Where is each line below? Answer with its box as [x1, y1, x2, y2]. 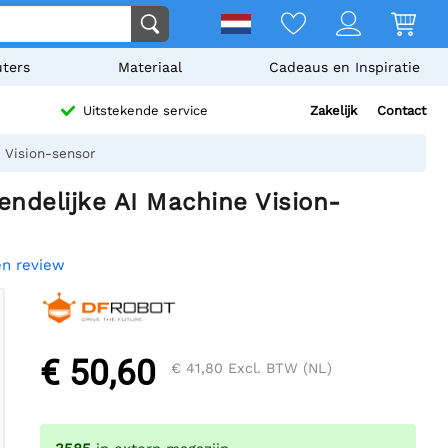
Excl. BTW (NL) [223, 360, 332, 377]
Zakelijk [310, 103, 357, 118]
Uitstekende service [83, 103, 209, 119]
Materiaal [117, 59, 182, 75]
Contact [377, 103, 426, 118]
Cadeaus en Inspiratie [268, 59, 420, 75]
